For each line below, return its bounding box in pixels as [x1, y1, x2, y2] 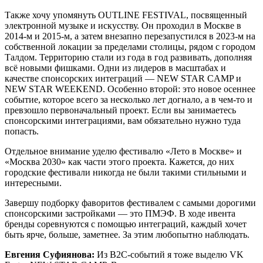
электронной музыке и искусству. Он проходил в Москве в [5, 20, 241, 31]
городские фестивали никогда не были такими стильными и [5, 167, 247, 177]
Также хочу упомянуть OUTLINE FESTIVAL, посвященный [5, 9, 247, 20]
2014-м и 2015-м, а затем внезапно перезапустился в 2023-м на [5, 31, 255, 41]
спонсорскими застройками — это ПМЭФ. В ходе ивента [5, 208, 235, 218]
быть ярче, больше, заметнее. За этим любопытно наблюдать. [5, 229, 249, 240]
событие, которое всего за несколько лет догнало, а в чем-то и [5, 94, 252, 104]
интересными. [5, 177, 62, 188]
